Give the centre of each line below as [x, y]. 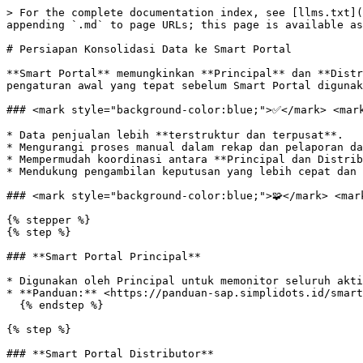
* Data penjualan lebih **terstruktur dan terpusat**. [175, 135]
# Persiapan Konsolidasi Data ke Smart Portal [149, 49]
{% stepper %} [49, 220]
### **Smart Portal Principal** [104, 256]
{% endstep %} [13, 305]
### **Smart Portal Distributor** [110, 354]
